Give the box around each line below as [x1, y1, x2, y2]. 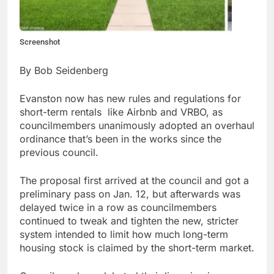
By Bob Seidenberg [20, 64, 108, 77]
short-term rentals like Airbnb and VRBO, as [20, 106, 223, 119]
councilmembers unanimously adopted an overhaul [20, 119, 254, 132]
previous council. [20, 146, 98, 159]
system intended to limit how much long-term [20, 228, 228, 241]
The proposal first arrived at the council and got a [20, 174, 249, 187]
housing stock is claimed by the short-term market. [20, 242, 254, 254]
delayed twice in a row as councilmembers [20, 201, 217, 214]
